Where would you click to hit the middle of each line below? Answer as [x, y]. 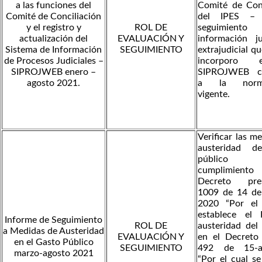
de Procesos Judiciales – [54, 61]
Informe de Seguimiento [54, 220]
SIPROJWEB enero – [54, 72]
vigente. [214, 94]
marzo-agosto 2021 [54, 253]
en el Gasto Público [54, 242]
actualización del [54, 38]
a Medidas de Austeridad [54, 231]
